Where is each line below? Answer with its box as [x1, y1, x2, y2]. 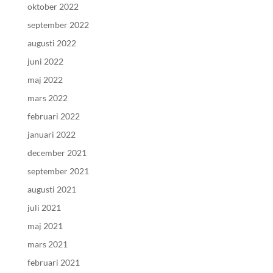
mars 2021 [27, 239, 68, 249]
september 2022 [27, 19, 89, 30]
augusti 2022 [27, 38, 76, 48]
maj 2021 [27, 221, 63, 231]
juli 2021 [27, 202, 61, 213]
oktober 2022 [27, 1, 79, 12]
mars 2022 [27, 93, 68, 103]
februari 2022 [27, 111, 80, 121]
